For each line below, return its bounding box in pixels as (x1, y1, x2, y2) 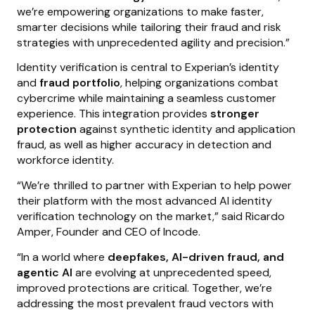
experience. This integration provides (17, 106, 210, 122)
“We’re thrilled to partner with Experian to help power (17, 177, 292, 193)
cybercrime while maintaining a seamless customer (17, 91, 276, 106)
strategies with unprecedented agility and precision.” (17, 34, 290, 50)
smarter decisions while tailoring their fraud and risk (17, 19, 281, 34)
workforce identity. (17, 153, 114, 168)
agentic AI (17, 264, 75, 280)
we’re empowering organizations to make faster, (17, 4, 264, 19)
